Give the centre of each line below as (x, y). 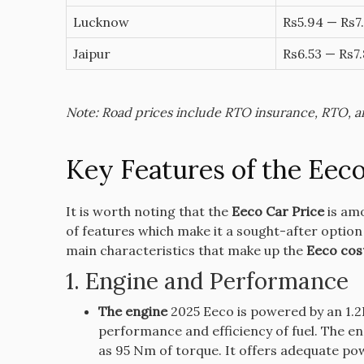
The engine (132, 312)
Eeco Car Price (277, 212)
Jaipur (91, 54)
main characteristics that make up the (186, 251)
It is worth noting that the (148, 212)
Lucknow (101, 22)
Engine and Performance (217, 282)
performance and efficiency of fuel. (208, 331)
